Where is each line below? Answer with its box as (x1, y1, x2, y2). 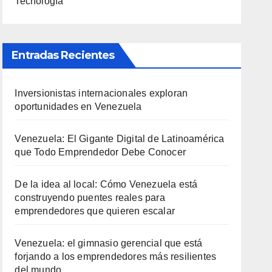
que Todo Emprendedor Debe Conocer (15, 146, 186, 157)
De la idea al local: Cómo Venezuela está (15, 178, 198, 189)
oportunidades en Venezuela (15, 101, 142, 112)
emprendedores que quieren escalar (15, 205, 175, 216)
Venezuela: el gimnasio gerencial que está (15, 237, 203, 248)
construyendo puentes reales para (15, 192, 165, 203)
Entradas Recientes (12, 48, 115, 62)
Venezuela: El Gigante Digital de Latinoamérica (15, 133, 225, 144)
